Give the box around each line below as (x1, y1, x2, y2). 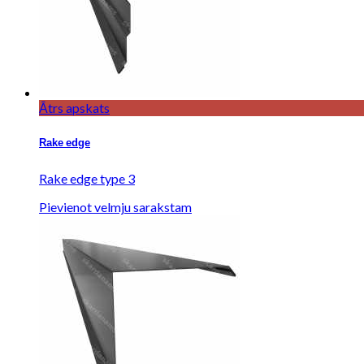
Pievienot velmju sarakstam (39, 199, 192, 215)
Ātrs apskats (39, 100, 110, 116)
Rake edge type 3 (39, 171, 135, 187)
